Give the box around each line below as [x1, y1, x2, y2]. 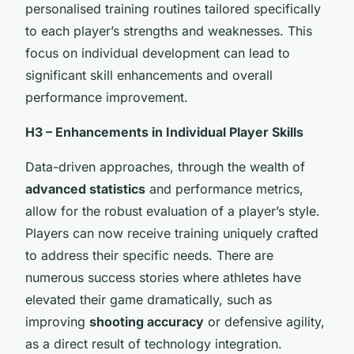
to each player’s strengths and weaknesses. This [25, 22, 312, 39]
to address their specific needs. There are [25, 247, 273, 263]
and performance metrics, [145, 180, 303, 197]
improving [25, 313, 89, 330]
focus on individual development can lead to [25, 44, 290, 61]
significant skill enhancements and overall [25, 66, 273, 83]
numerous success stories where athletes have [25, 269, 301, 285]
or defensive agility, [204, 313, 325, 330]
